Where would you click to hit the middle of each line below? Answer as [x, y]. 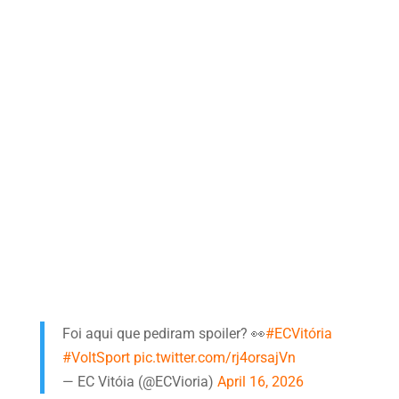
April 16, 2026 [260, 381]
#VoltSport [96, 357]
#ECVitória [298, 333]
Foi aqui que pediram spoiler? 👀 [163, 333]
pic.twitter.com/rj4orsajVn [214, 357]
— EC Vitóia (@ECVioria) [139, 381]
